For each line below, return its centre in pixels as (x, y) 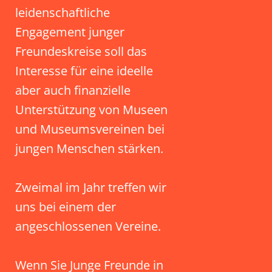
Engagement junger (70, 32)
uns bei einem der (66, 207)
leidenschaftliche (63, 12)
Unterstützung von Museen (91, 110)
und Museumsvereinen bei (90, 129)
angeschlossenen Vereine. (88, 226)
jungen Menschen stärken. (89, 148)
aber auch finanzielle (73, 90)
